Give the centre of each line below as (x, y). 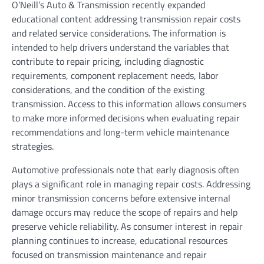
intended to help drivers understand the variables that (121, 47)
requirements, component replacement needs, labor (115, 75)
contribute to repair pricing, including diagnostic (108, 61)
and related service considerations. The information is (119, 33)
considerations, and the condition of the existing (108, 89)
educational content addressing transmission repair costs (126, 19)
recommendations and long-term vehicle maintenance (121, 132)
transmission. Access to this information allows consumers (129, 103)
